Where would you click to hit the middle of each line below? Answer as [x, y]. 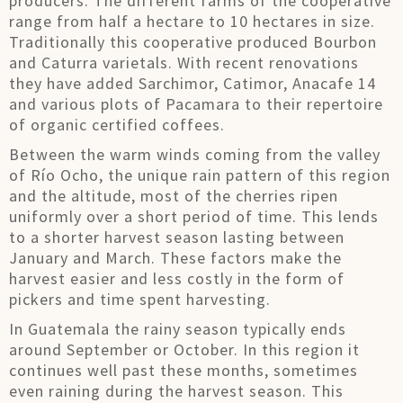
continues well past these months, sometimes [184, 370]
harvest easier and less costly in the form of [177, 278]
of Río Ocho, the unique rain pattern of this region [200, 175]
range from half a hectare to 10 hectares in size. [192, 21]
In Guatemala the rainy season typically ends [178, 329]
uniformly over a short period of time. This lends [194, 216]
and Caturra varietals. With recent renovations [184, 63]
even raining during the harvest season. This [176, 391]
